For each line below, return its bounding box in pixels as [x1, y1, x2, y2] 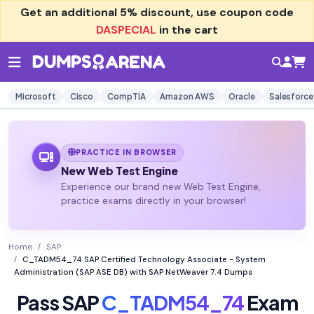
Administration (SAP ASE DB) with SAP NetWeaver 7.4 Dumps [14, 267, 252, 278]
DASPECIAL [96, 22, 156, 37]
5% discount [120, 5, 191, 20]
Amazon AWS [160, 91, 214, 102]
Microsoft [15, 91, 56, 102]
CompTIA [107, 91, 146, 102]
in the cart [156, 22, 218, 37]
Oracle [228, 91, 255, 102]
